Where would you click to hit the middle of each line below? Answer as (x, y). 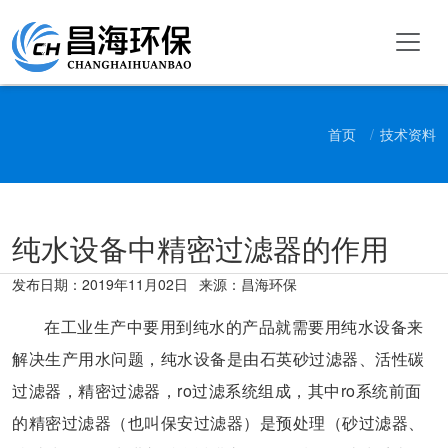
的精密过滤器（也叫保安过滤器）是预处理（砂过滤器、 (218, 422)
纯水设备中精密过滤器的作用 (200, 247)
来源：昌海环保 (248, 284)
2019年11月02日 (135, 284)
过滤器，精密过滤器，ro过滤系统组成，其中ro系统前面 (217, 390)
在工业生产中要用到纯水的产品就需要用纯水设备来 (234, 326)
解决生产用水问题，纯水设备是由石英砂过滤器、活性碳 (218, 358)
